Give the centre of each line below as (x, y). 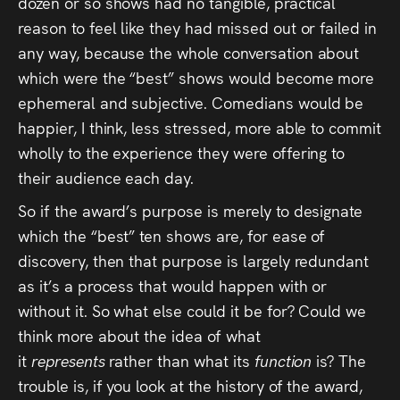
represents (70, 360)
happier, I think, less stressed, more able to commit (200, 127)
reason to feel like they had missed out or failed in (198, 27)
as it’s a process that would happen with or (173, 285)
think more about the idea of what (139, 335)
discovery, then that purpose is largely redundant (194, 260)
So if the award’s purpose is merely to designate (191, 210)
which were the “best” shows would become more (196, 77)
